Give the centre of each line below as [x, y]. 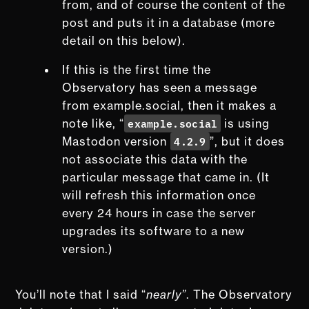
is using [246, 123]
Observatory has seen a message [160, 87]
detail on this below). [124, 40]
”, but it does [247, 141]
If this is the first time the [137, 69]
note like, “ [93, 123]
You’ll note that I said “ [81, 294]
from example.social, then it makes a [170, 105]
